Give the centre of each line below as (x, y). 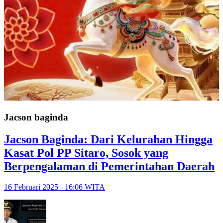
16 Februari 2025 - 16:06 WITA (55, 187)
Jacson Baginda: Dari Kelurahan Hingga (108, 139)
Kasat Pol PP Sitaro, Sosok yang (86, 153)
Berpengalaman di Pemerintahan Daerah (109, 166)
